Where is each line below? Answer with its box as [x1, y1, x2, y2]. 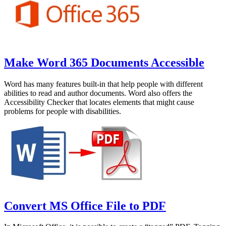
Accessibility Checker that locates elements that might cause [4, 97, 194, 106]
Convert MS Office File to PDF [4, 199, 166, 212]
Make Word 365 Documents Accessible [4, 55, 204, 69]
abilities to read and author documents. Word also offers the [4, 88, 192, 97]
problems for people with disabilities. [4, 106, 121, 116]
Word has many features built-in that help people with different [4, 79, 203, 88]
